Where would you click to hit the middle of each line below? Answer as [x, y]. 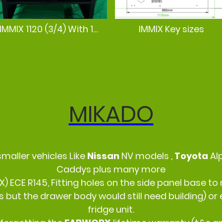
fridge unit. [111, 210]
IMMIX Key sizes [171, 29]
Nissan [104, 156]
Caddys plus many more [111, 169]
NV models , [148, 156]
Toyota [192, 156]
